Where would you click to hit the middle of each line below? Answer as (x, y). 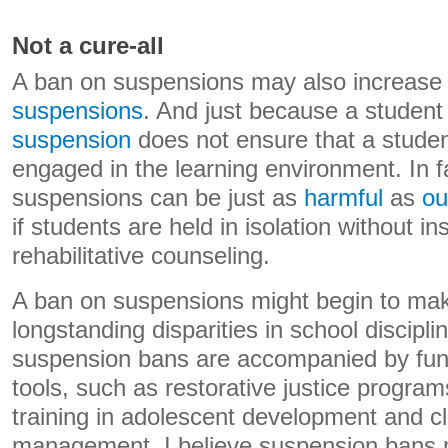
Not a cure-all (88, 46)
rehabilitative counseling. (141, 256)
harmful (343, 198)
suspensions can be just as (158, 198)
